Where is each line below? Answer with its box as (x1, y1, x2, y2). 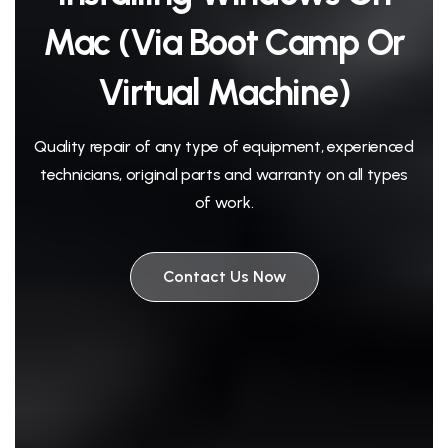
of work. (194, 193, 254, 212)
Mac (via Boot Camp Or (42, 21, 406, 64)
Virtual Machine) (97, 71, 351, 114)
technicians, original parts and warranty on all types (39, 165, 409, 184)
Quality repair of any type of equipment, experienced (34, 137, 414, 156)
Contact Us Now (162, 267, 286, 286)
